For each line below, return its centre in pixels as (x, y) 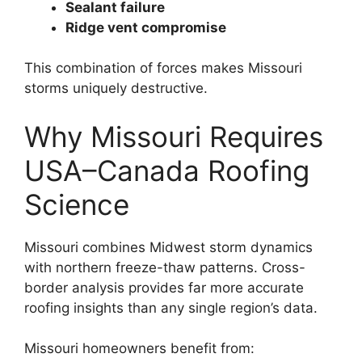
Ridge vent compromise (146, 27)
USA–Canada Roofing (167, 170)
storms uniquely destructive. (116, 88)
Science (77, 204)
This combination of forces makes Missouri (163, 68)
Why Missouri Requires (174, 136)
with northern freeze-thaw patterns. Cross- (165, 267)
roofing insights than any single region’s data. (171, 307)
